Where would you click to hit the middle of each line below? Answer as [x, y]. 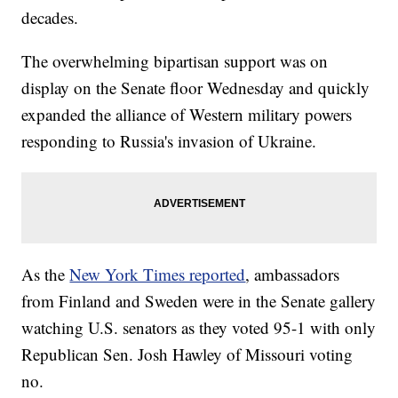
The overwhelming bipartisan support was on [175, 60]
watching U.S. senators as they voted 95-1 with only [199, 327]
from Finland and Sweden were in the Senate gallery [199, 300]
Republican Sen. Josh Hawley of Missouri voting [187, 354]
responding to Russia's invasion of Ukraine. [169, 140]
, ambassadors [293, 274]
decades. [50, 17]
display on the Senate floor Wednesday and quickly [196, 87]
